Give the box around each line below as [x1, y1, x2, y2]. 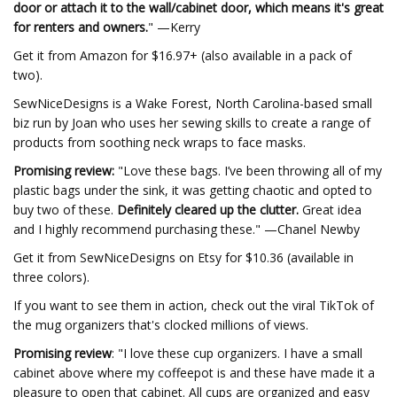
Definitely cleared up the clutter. [117, 201, 299, 218]
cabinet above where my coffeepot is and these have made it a [13, 364, 375, 381]
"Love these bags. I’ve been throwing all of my [114, 162, 382, 179]
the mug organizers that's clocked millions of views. [13, 316, 308, 333]
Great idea [299, 201, 362, 218]
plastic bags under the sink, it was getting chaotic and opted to [13, 182, 372, 198]
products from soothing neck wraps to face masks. [13, 134, 306, 151]
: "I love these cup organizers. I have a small [112, 345, 362, 362]
